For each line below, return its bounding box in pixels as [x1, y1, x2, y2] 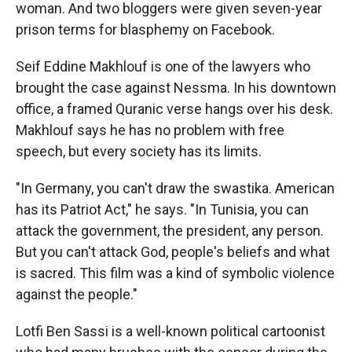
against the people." [16, 285, 137, 302]
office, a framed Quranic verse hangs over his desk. [16, 100, 333, 117]
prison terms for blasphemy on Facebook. [16, 20, 275, 38]
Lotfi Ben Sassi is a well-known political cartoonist [16, 322, 325, 339]
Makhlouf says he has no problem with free [16, 121, 284, 138]
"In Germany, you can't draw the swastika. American [16, 179, 335, 196]
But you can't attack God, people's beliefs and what [16, 243, 330, 260]
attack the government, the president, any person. [16, 222, 324, 239]
